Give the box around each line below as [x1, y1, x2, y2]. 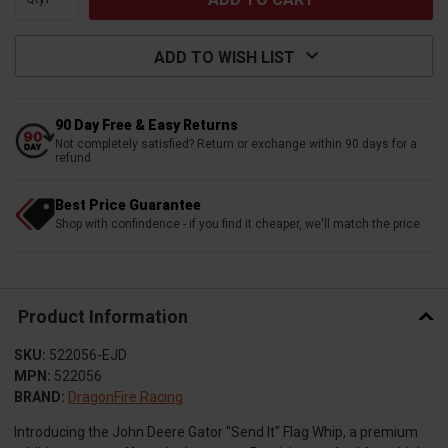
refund [55, 150, 91, 165]
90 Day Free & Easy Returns [55, 116, 238, 133]
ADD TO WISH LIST [153, 47, 295, 67]
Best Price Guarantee [55, 196, 201, 213]
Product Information [17, 306, 188, 328]
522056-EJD [49, 346, 127, 363]
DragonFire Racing [68, 388, 183, 405]
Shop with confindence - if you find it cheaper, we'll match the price [55, 216, 420, 231]
